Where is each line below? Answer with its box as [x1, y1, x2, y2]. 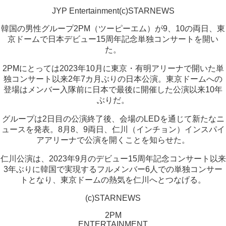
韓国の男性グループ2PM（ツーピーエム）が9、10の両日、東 [1, 24, 225, 33]
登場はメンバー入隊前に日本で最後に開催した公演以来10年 [4, 85, 222, 94]
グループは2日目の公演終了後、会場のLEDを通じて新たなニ [2, 115, 224, 123]
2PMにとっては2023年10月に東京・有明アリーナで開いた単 [2, 64, 224, 73]
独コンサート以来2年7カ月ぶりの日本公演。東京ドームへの [4, 75, 222, 83]
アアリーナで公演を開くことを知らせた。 [36, 136, 190, 144]
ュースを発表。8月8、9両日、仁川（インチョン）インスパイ [1, 125, 225, 134]
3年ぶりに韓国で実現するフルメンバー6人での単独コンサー [4, 165, 222, 174]
